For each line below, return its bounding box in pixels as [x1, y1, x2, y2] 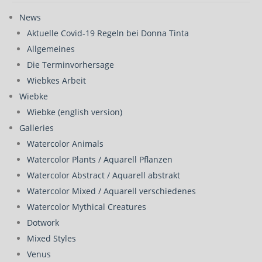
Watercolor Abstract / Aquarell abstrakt [27, 170, 180, 181]
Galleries [19, 122, 54, 133]
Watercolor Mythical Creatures [27, 201, 146, 212]
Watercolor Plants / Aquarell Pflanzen [27, 154, 173, 165]
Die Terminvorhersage [27, 59, 114, 70]
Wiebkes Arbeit [27, 75, 86, 86]
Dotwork [27, 217, 59, 228]
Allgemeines [27, 43, 75, 54]
